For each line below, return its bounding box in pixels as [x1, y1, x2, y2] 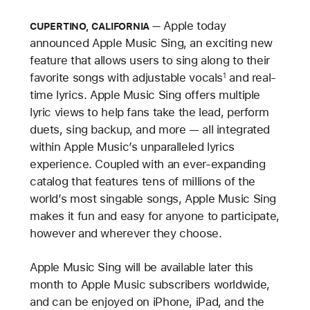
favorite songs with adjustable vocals [29, 70, 224, 84]
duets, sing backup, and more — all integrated [29, 122, 271, 136]
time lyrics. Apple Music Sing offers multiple [29, 87, 261, 102]
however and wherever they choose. [29, 226, 222, 240]
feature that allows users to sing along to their [29, 53, 270, 67]
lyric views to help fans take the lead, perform [29, 104, 269, 119]
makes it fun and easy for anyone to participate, [29, 208, 280, 223]
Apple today [160, 18, 226, 33]
